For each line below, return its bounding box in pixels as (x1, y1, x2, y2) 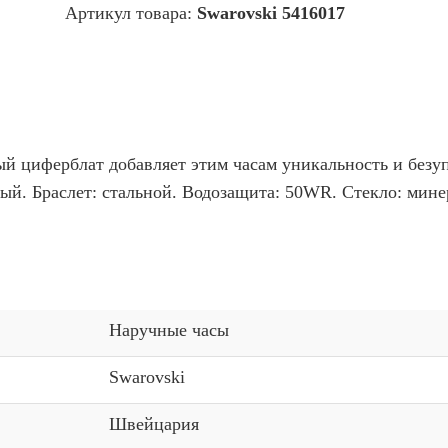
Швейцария (109, 414, 199, 435)
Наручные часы (109, 320, 229, 341)
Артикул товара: (65, 3, 197, 24)
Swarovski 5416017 (197, 3, 345, 24)
